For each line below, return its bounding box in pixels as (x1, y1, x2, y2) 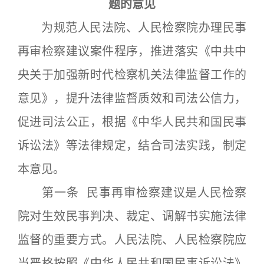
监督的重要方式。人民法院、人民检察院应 (18, 233, 246, 247)
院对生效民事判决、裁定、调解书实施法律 (18, 209, 246, 223)
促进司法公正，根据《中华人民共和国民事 (18, 115, 246, 129)
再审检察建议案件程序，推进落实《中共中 (18, 44, 246, 58)
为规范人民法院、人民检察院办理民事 (18, 21, 246, 35)
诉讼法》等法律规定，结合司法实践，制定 (18, 138, 246, 153)
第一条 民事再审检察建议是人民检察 (18, 186, 246, 200)
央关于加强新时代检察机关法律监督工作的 (18, 68, 246, 82)
